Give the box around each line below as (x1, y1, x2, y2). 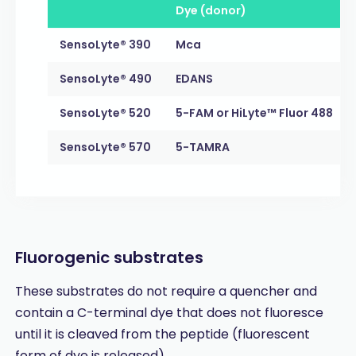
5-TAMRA (175, 136, 230, 153)
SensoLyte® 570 (59, 136, 151, 153)
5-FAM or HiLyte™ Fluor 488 (175, 102, 333, 118)
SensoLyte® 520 (59, 102, 151, 118)
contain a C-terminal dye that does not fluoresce (14, 304, 323, 323)
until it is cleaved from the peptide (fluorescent (14, 325, 310, 344)
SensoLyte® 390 (59, 33, 151, 50)
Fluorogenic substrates (14, 246, 203, 269)
